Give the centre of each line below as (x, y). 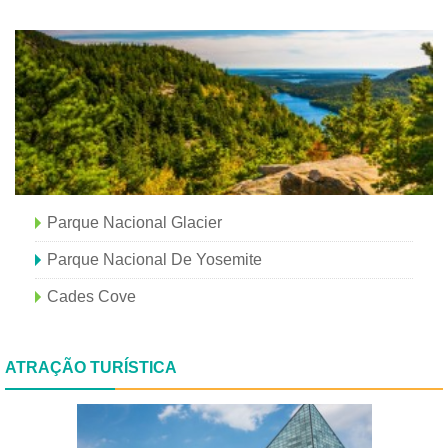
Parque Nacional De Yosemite (154, 259)
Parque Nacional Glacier (134, 222)
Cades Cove (91, 296)
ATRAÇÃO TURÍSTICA (91, 367)
